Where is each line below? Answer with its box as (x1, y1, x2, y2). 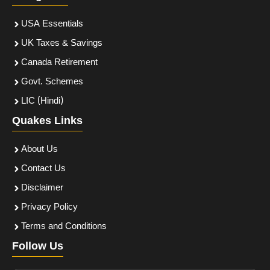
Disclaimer (21, 182, 63, 194)
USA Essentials (21, 18, 83, 30)
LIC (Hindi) (21, 95, 63, 107)
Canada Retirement (21, 57, 98, 69)
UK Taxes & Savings (21, 37, 102, 49)
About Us (21, 143, 58, 155)
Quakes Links (12, 114, 83, 128)
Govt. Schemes (21, 76, 83, 88)
